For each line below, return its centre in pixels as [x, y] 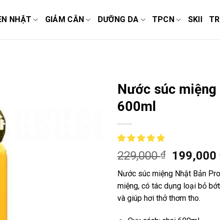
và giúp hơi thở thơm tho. [159, 198]
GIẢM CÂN [65, 19]
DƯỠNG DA [118, 19]
